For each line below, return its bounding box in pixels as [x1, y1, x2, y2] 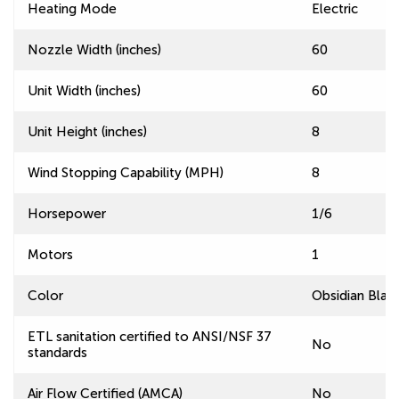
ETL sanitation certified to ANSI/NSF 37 [28, 329, 272, 345]
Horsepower [28, 206, 106, 222]
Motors [28, 247, 73, 263]
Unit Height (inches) [28, 124, 147, 140]
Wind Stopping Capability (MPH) [28, 165, 224, 181]
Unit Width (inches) [28, 83, 141, 99]
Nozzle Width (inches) [28, 42, 161, 58]
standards [28, 345, 87, 361]
